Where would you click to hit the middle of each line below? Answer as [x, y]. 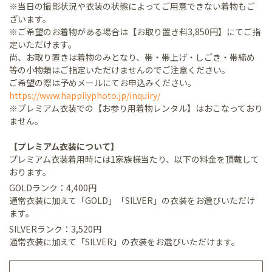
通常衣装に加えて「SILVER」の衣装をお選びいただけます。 [124, 241]
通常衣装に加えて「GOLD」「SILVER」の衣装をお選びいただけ [132, 200]
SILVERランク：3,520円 [59, 229]
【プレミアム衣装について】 [64, 146]
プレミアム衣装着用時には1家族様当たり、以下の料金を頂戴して [134, 159]
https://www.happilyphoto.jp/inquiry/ [85, 95]
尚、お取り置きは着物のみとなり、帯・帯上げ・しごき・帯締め [132, 57]
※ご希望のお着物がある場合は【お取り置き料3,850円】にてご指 [135, 31]
